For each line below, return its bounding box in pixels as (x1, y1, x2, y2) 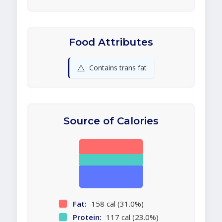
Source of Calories (63, 115, 159, 127)
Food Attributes (69, 36, 153, 49)
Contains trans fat (89, 63, 147, 73)
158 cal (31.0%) (89, 199, 144, 209)
